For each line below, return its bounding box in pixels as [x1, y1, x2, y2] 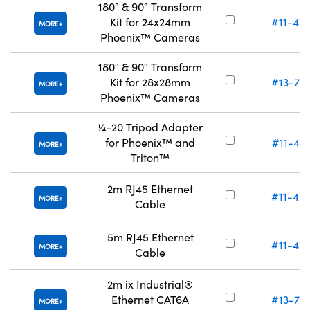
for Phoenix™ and [105, 135, 195, 149]
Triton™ [131, 150, 170, 165]
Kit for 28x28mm [110, 75, 190, 89]
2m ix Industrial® [107, 277, 193, 291]
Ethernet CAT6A [111, 292, 189, 307]
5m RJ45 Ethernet [107, 230, 194, 244]
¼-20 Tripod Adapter [98, 120, 203, 134]
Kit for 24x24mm [110, 15, 190, 29]
